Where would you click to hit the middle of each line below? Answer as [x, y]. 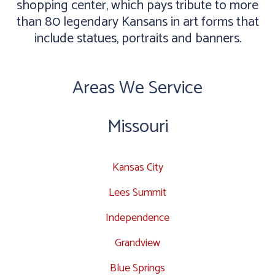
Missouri [137, 126]
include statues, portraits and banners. [137, 38]
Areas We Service [137, 88]
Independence [137, 218]
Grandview [137, 243]
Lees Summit [137, 192]
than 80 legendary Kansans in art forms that [137, 22]
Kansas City [137, 167]
